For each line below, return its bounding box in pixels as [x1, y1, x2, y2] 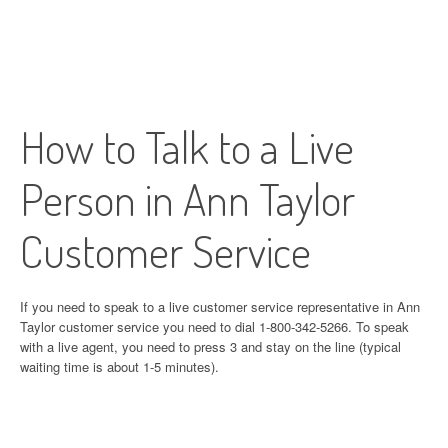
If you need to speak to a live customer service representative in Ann [20, 297, 420, 316]
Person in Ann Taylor [20, 171, 355, 226]
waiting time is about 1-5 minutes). [20, 357, 219, 376]
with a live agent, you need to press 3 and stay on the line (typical [20, 337, 401, 356]
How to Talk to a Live [20, 119, 354, 174]
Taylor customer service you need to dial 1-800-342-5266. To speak [20, 317, 409, 336]
